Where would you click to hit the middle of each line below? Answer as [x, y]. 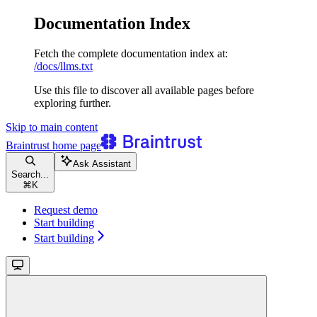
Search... [30, 174]
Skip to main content [52, 127]
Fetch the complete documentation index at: [131, 53]
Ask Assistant [102, 163]
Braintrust [28, 145]
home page [75, 145]
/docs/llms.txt [63, 66]
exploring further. [73, 103]
